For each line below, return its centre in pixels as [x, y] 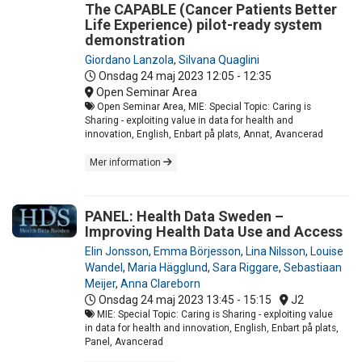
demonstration [135, 40]
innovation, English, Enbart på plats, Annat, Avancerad [204, 134]
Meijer [100, 283]
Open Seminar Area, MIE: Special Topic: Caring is [203, 106]
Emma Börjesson [197, 251]
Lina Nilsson [276, 251]
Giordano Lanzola [129, 59]
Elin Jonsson [117, 251]
